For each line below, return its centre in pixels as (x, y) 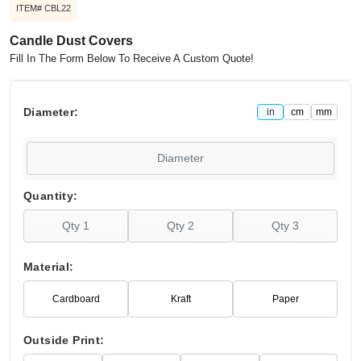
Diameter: (51, 112)
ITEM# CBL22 (44, 8)
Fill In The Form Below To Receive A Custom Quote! (132, 58)
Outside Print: (64, 340)
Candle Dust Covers (71, 41)
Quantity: (51, 196)
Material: (49, 267)
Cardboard (76, 299)
